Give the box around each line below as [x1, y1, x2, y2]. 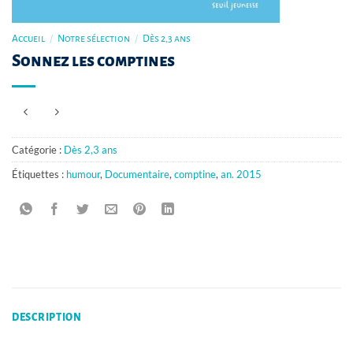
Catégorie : [12, 143, 64, 157]
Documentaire [105, 168, 169, 181]
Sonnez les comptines [12, 51, 175, 69]
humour [66, 168, 100, 181]
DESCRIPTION [12, 312, 82, 324]
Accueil [12, 33, 45, 44]
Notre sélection [58, 33, 131, 44]
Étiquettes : [12, 168, 66, 181]
